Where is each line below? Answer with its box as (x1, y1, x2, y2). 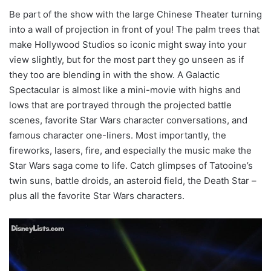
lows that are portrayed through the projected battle (9, 99, 232, 111)
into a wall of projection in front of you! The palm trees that (9, 23, 260, 35)
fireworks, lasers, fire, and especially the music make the (9, 144, 252, 156)
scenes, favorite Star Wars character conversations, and (9, 114, 247, 126)
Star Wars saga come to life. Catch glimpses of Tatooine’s (9, 159, 253, 171)
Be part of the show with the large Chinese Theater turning (9, 8, 262, 20)
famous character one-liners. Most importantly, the (9, 129, 226, 141)
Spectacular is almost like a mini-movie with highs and (9, 83, 241, 96)
